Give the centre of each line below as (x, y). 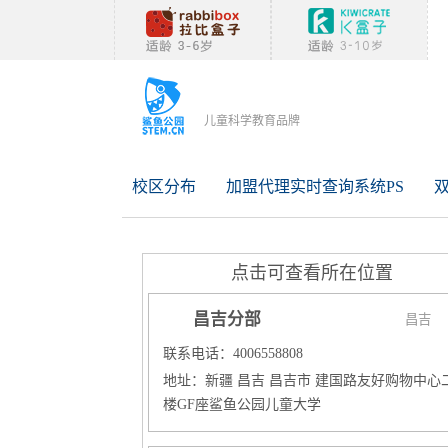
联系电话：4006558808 (233, 353)
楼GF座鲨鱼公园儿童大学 (242, 404)
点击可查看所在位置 (312, 273)
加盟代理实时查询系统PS (315, 186)
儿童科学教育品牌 (252, 121)
